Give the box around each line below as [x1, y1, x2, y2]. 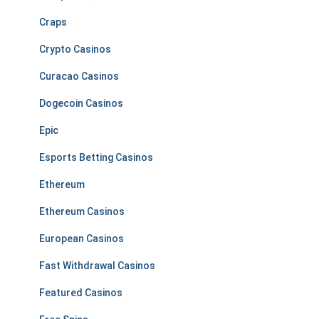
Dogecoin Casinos [39, 98, 123, 109]
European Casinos [39, 233, 124, 244]
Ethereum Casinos [39, 206, 125, 217]
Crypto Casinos [39, 43, 111, 55]
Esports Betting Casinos [39, 152, 153, 163]
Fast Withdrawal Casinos [39, 260, 155, 271]
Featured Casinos [39, 287, 122, 298]
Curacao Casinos [39, 70, 119, 82]
